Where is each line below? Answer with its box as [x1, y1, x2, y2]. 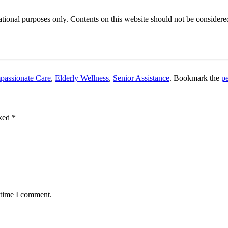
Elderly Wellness [55, 73, 109, 82]
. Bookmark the [169, 73, 221, 82]
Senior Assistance [113, 73, 169, 82]
